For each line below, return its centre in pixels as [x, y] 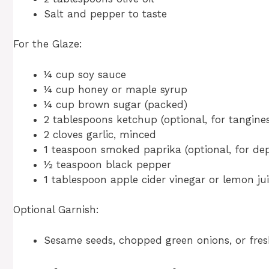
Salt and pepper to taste [105, 14]
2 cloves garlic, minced [100, 134]
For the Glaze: [48, 44]
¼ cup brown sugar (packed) [116, 104]
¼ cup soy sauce [85, 74]
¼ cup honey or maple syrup [116, 89]
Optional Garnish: [56, 210]
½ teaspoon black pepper [107, 164]
